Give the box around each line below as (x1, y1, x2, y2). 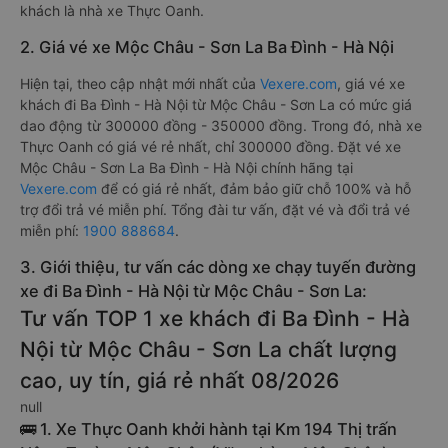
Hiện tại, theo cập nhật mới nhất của (20, 75, 260, 92)
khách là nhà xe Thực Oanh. (20, 2, 204, 19)
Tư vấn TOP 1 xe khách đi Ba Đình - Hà (20, 306, 410, 331)
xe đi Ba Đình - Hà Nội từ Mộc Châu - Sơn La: (20, 281, 367, 301)
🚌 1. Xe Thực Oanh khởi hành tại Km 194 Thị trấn (20, 419, 397, 439)
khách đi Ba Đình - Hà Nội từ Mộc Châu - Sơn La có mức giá (20, 96, 412, 113)
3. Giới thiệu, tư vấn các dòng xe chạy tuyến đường (20, 257, 416, 277)
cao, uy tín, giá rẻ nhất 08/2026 (20, 368, 339, 393)
